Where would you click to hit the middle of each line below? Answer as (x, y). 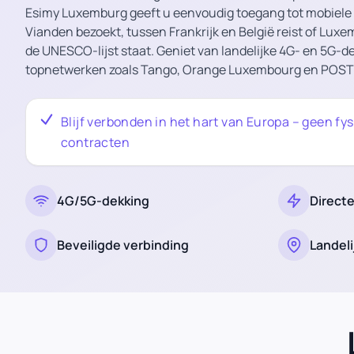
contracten (96, 142)
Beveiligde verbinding (123, 245)
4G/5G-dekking (103, 201)
